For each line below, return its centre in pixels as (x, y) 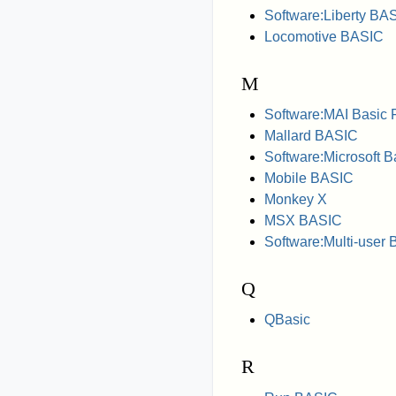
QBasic (287, 320)
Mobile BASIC (308, 179)
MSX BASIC (303, 221)
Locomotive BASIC (324, 37)
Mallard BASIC (311, 136)
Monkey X (295, 200)
